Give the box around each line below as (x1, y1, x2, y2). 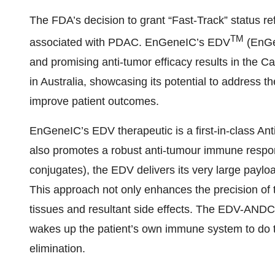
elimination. (29, 242, 85, 255)
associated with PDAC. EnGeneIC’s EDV (29, 36, 230, 48)
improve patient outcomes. (29, 95, 159, 107)
